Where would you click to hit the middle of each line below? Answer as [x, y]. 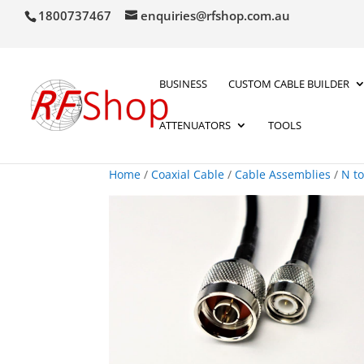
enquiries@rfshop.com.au [215, 16]
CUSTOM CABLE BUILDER [289, 83]
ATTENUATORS [195, 125]
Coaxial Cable [188, 174]
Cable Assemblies [283, 174]
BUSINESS [183, 83]
